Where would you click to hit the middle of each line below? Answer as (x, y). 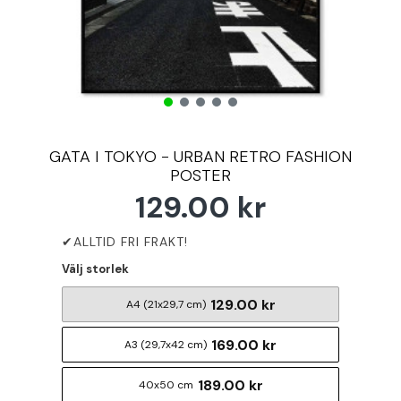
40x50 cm (166, 385)
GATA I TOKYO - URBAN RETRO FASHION (200, 157)
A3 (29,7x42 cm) (166, 345)
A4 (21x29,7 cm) (166, 304)
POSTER (200, 175)
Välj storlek (95, 269)
